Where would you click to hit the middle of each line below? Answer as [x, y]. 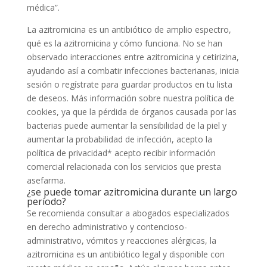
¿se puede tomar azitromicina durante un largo [132, 192]
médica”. [43, 7]
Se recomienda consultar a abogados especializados [128, 213]
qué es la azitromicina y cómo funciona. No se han [124, 43]
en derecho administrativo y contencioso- [107, 227]
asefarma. [46, 180]
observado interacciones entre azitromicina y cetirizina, [133, 57]
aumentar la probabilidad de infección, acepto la [119, 139]
